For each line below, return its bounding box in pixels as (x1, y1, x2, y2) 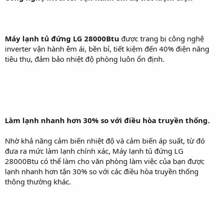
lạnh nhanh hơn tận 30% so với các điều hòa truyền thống (5, 166, 199, 176)
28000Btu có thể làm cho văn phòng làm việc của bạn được (5, 156, 204, 166)
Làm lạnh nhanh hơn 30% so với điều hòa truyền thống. (5, 115, 210, 125)
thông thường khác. (5, 176, 71, 186)
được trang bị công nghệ (119, 33, 204, 43)
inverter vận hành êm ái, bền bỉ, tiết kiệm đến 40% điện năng (5, 43, 209, 54)
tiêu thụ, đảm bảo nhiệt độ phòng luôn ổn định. (5, 54, 164, 64)
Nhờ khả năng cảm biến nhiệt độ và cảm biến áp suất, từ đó (5, 135, 205, 145)
